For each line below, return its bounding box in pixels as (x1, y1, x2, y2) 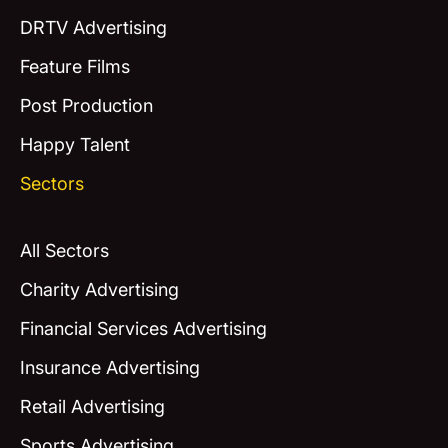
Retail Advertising (19, 396, 165, 418)
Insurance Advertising (19, 357, 200, 379)
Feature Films (19, 55, 130, 77)
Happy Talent (19, 133, 130, 155)
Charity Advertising (19, 279, 179, 301)
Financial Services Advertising (19, 318, 267, 340)
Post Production (19, 94, 153, 116)
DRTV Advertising (19, 16, 167, 38)
